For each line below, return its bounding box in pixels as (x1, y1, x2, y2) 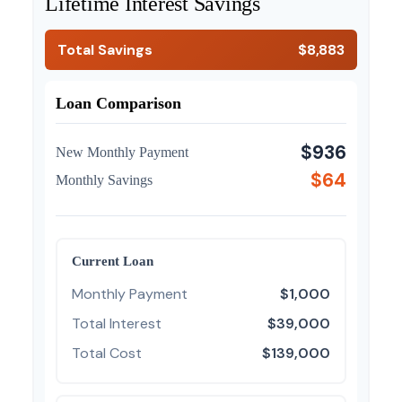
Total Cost (72, 344, 142, 363)
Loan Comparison (56, 94, 181, 112)
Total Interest (72, 314, 162, 333)
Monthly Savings (56, 172, 153, 188)
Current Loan (72, 253, 153, 268)
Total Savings (57, 40, 153, 59)
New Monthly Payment (56, 144, 188, 160)
